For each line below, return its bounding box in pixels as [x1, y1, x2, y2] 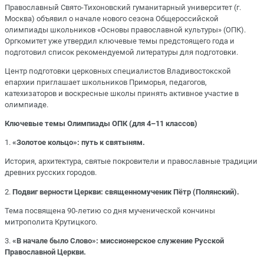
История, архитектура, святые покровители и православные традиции [5, 157, 258, 166]
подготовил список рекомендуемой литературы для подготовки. [5, 47, 238, 57]
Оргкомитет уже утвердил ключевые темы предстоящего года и [5, 36, 235, 45]
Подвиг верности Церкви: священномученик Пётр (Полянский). [12, 187, 239, 196]
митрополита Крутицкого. [5, 217, 97, 226]
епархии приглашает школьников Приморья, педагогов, [5, 77, 207, 87]
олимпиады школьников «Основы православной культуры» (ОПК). [5, 25, 246, 34]
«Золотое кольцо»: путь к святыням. [12, 138, 145, 147]
